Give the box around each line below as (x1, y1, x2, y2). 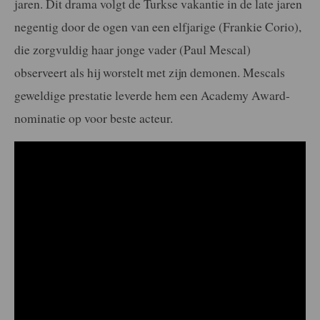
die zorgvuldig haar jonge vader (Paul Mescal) (14, 40, 251, 58)
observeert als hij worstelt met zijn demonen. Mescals (14, 63, 285, 81)
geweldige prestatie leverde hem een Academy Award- (14, 86, 290, 104)
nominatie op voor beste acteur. (14, 109, 173, 126)
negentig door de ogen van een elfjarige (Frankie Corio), (14, 17, 301, 35)
